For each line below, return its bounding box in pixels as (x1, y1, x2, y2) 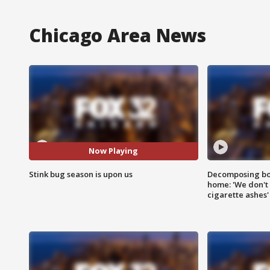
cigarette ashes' (207, 189, 269, 200)
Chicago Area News (29, 22, 207, 48)
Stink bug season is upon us (29, 168, 133, 180)
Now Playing (89, 145, 139, 157)
